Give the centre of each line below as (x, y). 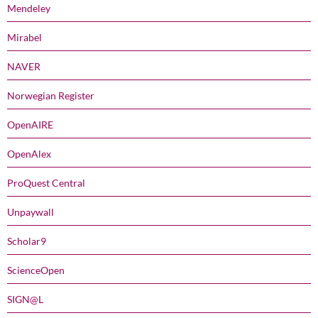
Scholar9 (27, 241)
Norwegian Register (51, 95)
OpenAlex (29, 153)
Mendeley (29, 8)
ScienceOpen (36, 270)
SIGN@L (25, 299)
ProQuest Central (46, 182)
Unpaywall (31, 212)
